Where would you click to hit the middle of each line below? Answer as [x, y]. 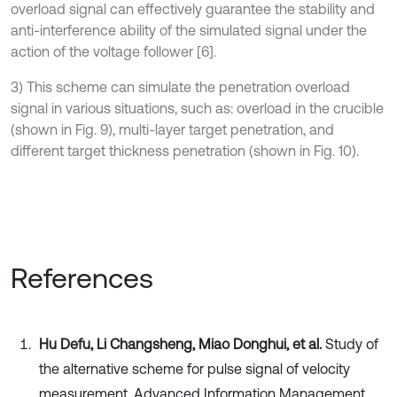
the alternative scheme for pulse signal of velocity [195, 369]
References [82, 278]
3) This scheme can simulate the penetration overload [180, 87]
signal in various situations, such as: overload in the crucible [197, 109]
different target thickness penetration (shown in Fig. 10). [185, 151]
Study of [352, 344]
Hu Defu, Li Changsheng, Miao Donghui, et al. [182, 344]
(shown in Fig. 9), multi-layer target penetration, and [172, 130]
